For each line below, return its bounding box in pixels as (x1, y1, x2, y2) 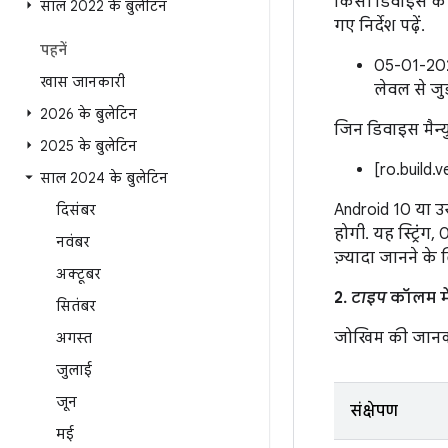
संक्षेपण (350, 401, 398, 421)
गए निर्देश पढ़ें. (334, 16, 425, 36)
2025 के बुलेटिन (40, 137, 137, 155)
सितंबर (56, 297, 96, 315)
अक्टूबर (56, 265, 101, 283)
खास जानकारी (40, 73, 125, 91)
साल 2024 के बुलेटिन (40, 169, 168, 187)
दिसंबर (56, 201, 96, 219)
